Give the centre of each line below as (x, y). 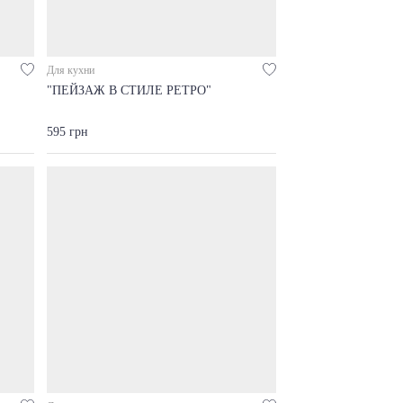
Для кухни (71, 70)
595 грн (67, 131)
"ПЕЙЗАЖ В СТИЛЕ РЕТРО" (129, 90)
